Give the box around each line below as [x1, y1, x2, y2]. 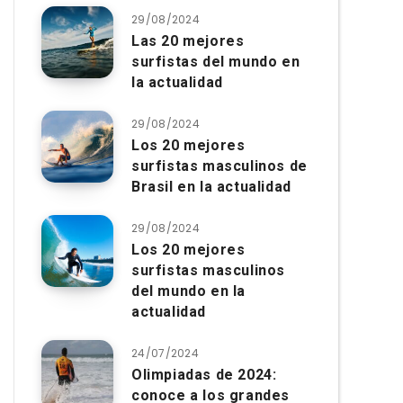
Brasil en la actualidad [131, 178, 291, 195]
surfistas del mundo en [131, 53, 300, 70]
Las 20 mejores [131, 32, 245, 49]
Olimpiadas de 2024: [131, 366, 277, 383]
